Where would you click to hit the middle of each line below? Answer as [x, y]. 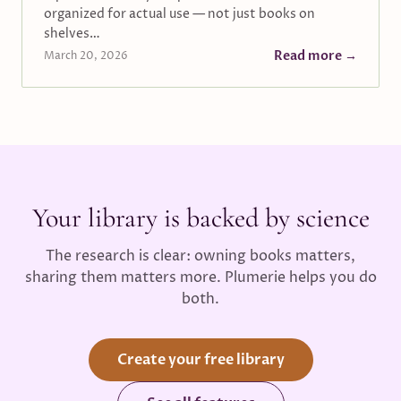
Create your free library [200, 360]
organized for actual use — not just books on [179, 14]
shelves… [72, 34]
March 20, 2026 [86, 56]
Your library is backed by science [200, 218]
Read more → [316, 56]
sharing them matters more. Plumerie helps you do [200, 277]
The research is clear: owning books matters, [200, 256]
